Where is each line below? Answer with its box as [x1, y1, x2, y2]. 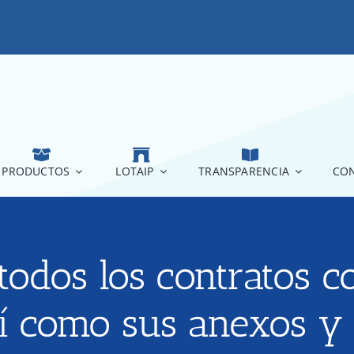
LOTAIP [115, 164, 154, 179]
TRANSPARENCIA [198, 164, 290, 179]
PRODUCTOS [2, 164, 70, 179]
